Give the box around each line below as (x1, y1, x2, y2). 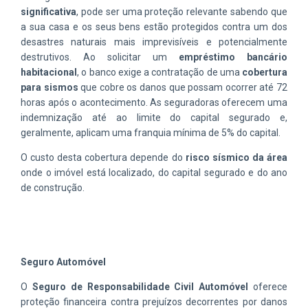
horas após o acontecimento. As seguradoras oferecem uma (21, 96, 287, 108)
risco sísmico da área (185, 151, 288, 163)
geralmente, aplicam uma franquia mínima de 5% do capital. (21, 126, 280, 138)
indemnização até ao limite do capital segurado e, (21, 111, 287, 123)
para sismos (21, 81, 78, 93)
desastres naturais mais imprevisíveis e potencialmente (21, 36, 287, 47)
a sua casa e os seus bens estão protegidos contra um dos (21, 21, 287, 32)
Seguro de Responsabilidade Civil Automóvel (32, 280, 249, 292)
